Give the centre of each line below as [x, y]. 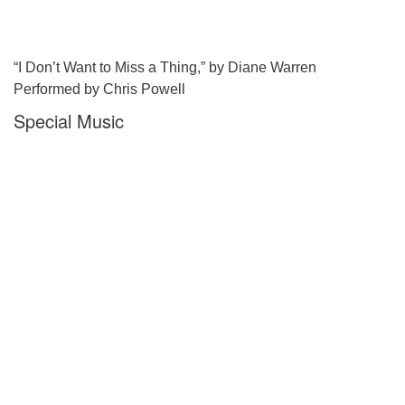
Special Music [69, 121]
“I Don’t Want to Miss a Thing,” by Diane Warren [165, 67]
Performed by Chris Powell [99, 89]
